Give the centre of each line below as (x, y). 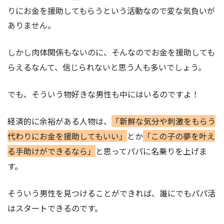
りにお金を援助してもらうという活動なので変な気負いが (111, 11)
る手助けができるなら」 (51, 151)
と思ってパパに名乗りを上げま (151, 151)
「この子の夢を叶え (179, 136)
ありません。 (31, 25)
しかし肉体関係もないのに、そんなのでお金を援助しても (111, 52)
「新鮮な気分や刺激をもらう (163, 121)
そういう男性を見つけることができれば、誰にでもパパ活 (111, 193)
